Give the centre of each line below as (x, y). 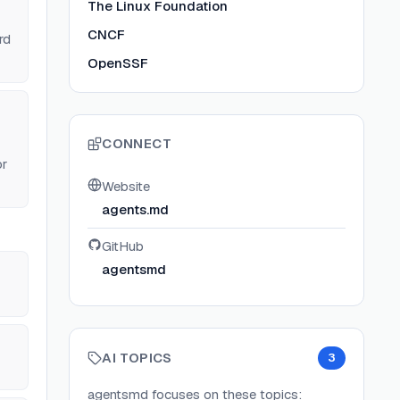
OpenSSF (118, 63)
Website (126, 186)
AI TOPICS (137, 358)
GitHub (123, 246)
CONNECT (137, 143)
